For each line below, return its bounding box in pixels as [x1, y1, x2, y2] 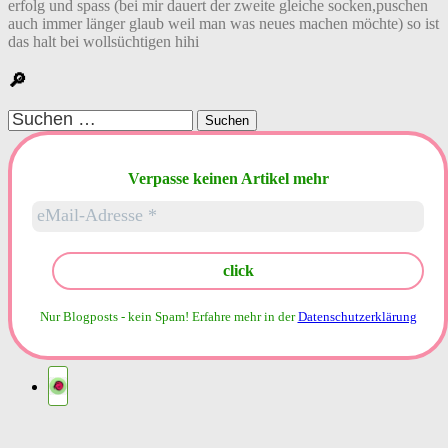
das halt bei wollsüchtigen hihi [8, 32, 199, 50]
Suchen [7, 109, 54, 127]
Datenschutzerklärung [297, 308, 417, 324]
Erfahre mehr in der [191, 308, 298, 324]
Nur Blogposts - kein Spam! [39, 308, 189, 324]
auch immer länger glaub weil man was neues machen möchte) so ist [8, 14, 439, 32]
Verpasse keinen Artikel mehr [127, 169, 329, 187]
